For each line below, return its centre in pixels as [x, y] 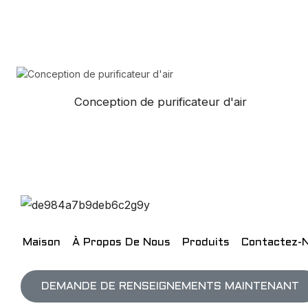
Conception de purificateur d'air [160, 102]
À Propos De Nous [121, 242]
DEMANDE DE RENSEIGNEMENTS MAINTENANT [170, 286]
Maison [42, 242]
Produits [206, 242]
